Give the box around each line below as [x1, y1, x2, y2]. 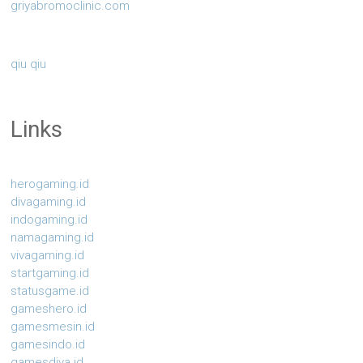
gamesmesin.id [11, 319, 96, 335]
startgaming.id [11, 266, 90, 281]
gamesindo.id [11, 337, 86, 352]
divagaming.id [11, 194, 87, 210]
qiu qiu [11, 57, 47, 72]
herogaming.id [11, 177, 90, 192]
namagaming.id [11, 230, 95, 246]
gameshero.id [11, 301, 88, 317]
